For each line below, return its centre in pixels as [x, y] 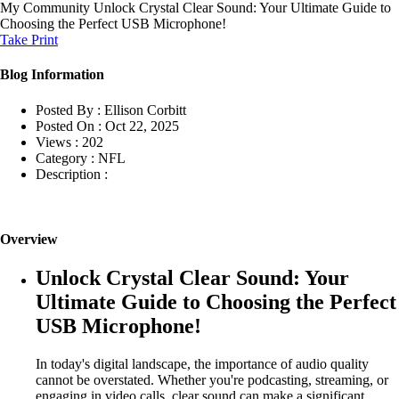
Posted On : [69, 126]
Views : [57, 142]
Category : [65, 158]
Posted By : [68, 110]
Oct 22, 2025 [142, 126]
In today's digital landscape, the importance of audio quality [202, 363]
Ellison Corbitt [145, 110]
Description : [72, 174]
